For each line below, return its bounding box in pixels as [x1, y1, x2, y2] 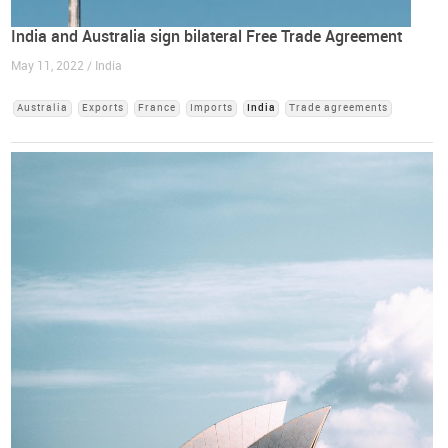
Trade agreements [289, 101, 389, 114]
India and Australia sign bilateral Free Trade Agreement [11, 26, 403, 46]
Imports [190, 101, 234, 114]
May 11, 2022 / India [11, 58, 123, 73]
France [138, 101, 177, 114]
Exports [82, 101, 125, 114]
